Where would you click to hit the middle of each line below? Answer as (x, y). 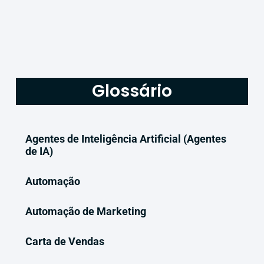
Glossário (132, 91)
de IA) (39, 151)
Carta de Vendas (65, 241)
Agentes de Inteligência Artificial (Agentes (126, 138)
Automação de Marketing (85, 211)
